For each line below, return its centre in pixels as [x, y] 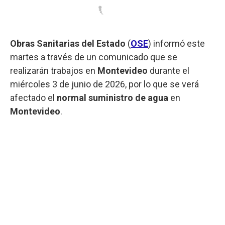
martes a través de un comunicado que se [94, 57]
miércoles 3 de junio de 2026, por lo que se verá [104, 84]
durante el [168, 70]
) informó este [177, 43]
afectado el [33, 97]
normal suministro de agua [113, 97]
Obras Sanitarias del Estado [68, 43]
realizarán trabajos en [54, 70]
